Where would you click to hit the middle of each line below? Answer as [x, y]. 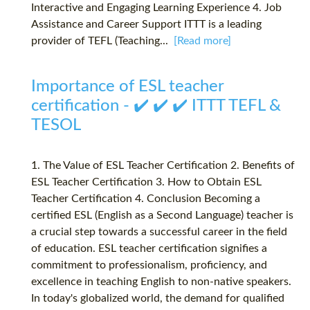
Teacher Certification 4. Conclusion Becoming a [146, 199]
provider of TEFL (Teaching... [102, 41]
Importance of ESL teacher [127, 87]
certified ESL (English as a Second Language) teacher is [162, 216]
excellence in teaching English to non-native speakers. [161, 282]
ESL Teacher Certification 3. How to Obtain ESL [146, 182]
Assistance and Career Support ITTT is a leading [146, 25]
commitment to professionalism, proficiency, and [149, 265]
